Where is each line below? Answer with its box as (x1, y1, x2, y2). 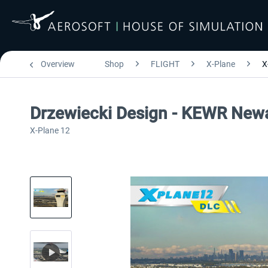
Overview (41, 59, 75, 69)
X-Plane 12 (30, 126, 70, 135)
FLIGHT (151, 59, 179, 69)
